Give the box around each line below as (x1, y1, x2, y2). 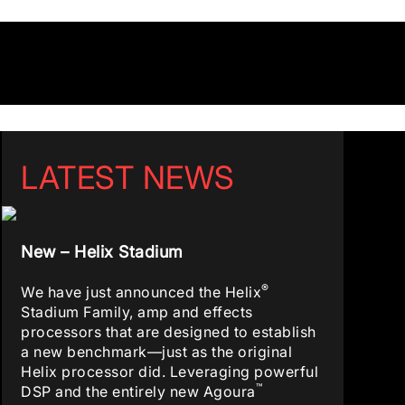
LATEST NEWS (21, 158, 235, 196)
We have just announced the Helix (21, 283, 262, 301)
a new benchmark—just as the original (21, 343, 293, 361)
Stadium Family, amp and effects (21, 303, 253, 321)
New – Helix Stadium (21, 242, 184, 261)
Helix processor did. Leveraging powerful (21, 363, 319, 381)
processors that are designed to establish (21, 323, 316, 341)
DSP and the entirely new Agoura (21, 382, 256, 400)
